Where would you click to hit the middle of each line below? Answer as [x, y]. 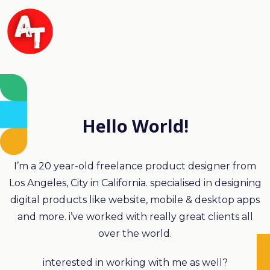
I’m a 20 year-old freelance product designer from [135, 166]
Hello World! [135, 126]
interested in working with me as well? [135, 263]
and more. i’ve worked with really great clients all [135, 217]
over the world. [135, 234]
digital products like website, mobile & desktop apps [135, 200]
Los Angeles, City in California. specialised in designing [135, 183]
